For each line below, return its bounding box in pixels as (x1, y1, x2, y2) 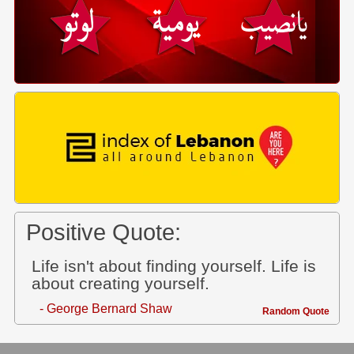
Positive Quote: (26, 219, 181, 245)
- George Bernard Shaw (40, 302, 172, 315)
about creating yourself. (32, 274, 209, 293)
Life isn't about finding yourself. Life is (32, 257, 316, 276)
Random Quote (262, 306, 330, 317)
